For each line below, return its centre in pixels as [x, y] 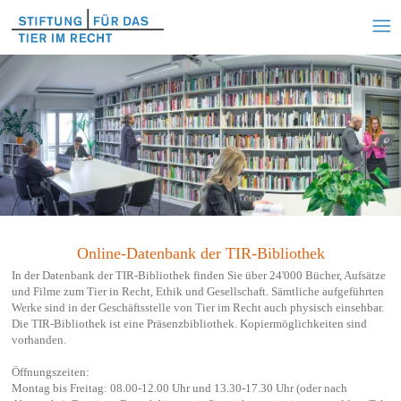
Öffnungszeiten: [50, 371]
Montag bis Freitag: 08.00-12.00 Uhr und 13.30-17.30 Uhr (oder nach [179, 388]
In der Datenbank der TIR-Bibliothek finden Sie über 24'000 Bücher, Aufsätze [198, 275]
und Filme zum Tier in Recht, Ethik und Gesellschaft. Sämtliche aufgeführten [197, 291]
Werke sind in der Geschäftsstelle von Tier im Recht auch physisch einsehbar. [197, 307]
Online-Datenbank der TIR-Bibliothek [200, 253]
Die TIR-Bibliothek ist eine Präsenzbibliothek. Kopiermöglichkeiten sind [189, 323]
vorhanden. [38, 339]
